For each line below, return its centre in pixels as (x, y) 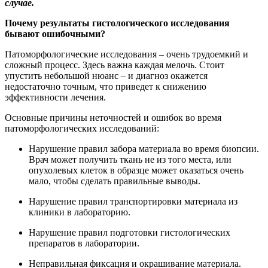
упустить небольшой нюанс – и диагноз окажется (106, 75)
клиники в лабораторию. (80, 212)
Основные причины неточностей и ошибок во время (113, 117)
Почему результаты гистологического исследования (117, 23)
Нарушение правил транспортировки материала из (133, 201)
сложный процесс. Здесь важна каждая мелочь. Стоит (115, 65)
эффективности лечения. (55, 97)
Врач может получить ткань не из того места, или (130, 159)
